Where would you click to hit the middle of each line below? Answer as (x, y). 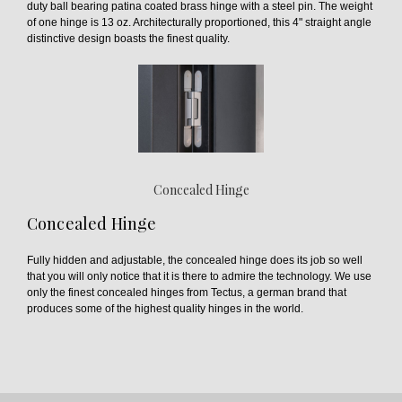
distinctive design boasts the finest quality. (128, 38)
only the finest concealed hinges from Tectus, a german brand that (186, 292)
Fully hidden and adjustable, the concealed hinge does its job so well (194, 260)
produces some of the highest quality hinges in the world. (165, 308)
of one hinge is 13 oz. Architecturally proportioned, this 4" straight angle (199, 22)
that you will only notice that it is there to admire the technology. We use (199, 276)
